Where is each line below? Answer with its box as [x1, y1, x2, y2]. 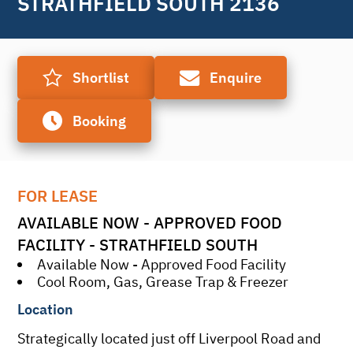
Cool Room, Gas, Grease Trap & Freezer [37, 272, 289, 291]
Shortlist [72, 69, 129, 87]
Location [17, 299, 74, 318]
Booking [72, 112, 126, 131]
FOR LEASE [17, 184, 98, 206]
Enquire [209, 69, 262, 87]
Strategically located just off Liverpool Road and [17, 329, 321, 347]
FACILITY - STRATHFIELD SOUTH [17, 233, 258, 255]
